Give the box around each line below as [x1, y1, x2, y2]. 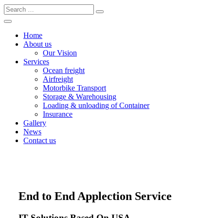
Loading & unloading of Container [43, 101, 149, 109]
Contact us [23, 136, 56, 145]
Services [23, 57, 49, 66]
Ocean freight [43, 66, 85, 74]
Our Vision [43, 49, 77, 57]
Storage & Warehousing [43, 92, 116, 101]
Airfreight [43, 75, 73, 83]
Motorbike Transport [43, 84, 106, 92]
